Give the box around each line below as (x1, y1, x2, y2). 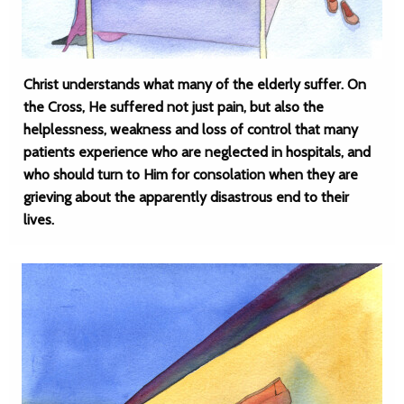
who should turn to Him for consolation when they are (23, 166, 358, 183)
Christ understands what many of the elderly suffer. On (23, 76, 366, 93)
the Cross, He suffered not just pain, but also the (23, 98, 324, 115)
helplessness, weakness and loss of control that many (23, 121, 358, 138)
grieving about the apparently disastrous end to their (23, 188, 349, 206)
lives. (23, 211, 54, 228)
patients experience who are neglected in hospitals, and (23, 143, 371, 161)
